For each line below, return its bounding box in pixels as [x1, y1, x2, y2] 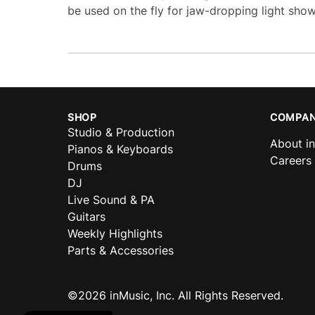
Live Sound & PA [67, 193, 155, 207]
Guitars [67, 210, 105, 224]
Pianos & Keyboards [67, 142, 173, 156]
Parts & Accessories [67, 243, 174, 257]
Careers [270, 153, 311, 167]
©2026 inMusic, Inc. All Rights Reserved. [67, 288, 283, 302]
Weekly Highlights [67, 226, 162, 240]
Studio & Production [67, 125, 174, 139]
